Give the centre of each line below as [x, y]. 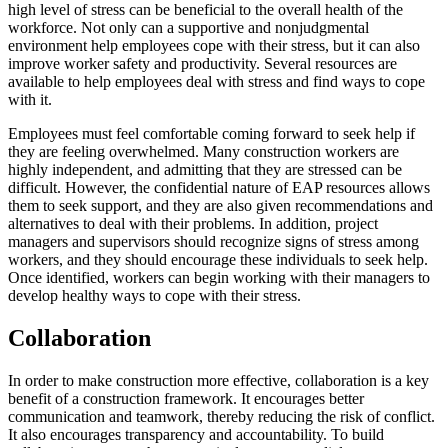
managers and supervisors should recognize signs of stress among [213, 242]
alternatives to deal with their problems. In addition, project [193, 224]
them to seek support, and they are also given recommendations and [220, 206]
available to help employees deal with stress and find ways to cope [216, 82]
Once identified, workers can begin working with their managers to [219, 278]
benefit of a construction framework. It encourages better [186, 399]
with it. [30, 100]
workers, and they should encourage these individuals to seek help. [218, 260]
